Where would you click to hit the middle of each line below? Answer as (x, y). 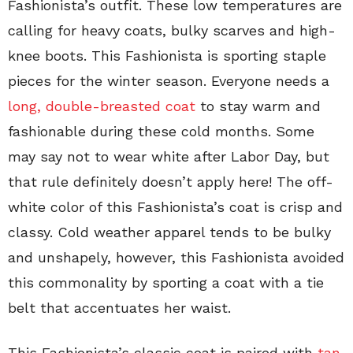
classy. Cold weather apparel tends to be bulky (169, 232)
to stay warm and (260, 106)
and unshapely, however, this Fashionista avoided (176, 257)
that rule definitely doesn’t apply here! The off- (171, 182)
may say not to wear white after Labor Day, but (169, 156)
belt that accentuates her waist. (119, 308)
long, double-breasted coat (104, 106)
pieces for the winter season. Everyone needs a (169, 81)
